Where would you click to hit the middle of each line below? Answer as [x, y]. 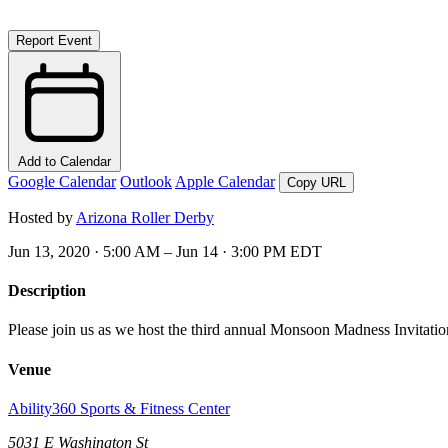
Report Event [54, 40]
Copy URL [316, 182]
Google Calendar [62, 181]
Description [47, 291]
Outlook [146, 181]
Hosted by [42, 217]
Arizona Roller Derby [145, 217]
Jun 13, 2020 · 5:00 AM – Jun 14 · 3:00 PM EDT [165, 251]
